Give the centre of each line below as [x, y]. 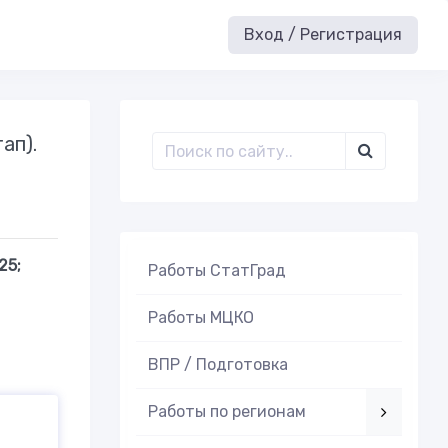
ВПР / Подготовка [217, 364]
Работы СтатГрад [216, 270]
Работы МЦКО [200, 317]
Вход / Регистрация [323, 34]
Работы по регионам [226, 411]
